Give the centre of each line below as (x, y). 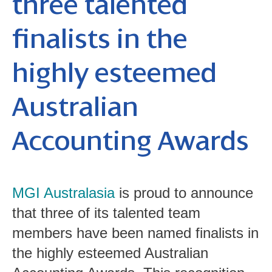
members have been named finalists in (135, 233)
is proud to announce (184, 193)
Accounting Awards (131, 141)
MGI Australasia (63, 193)
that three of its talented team (106, 213)
